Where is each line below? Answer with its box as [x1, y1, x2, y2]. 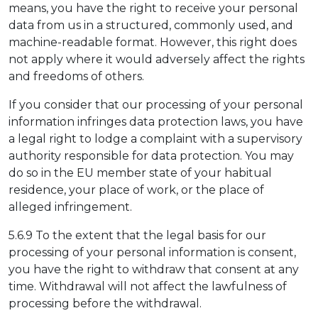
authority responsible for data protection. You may [9, 148, 294, 163]
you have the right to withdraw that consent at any [9, 262, 299, 276]
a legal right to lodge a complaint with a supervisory [9, 131, 302, 146]
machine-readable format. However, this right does [9, 35, 297, 49]
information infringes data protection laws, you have [9, 114, 303, 128]
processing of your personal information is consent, [9, 245, 296, 259]
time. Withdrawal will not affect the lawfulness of [9, 279, 287, 293]
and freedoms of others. [9, 69, 144, 83]
